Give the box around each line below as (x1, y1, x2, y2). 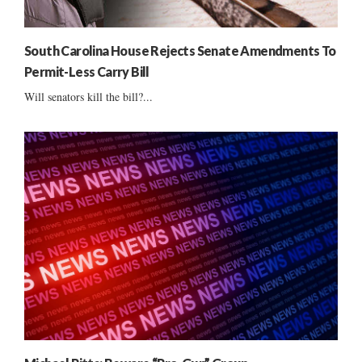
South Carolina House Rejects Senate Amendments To (24, 42, 336, 58)
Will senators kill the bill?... (24, 88, 153, 104)
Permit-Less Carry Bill (24, 63, 149, 79)
